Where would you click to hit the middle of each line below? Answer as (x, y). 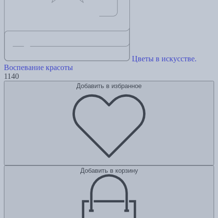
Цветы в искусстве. (164, 59)
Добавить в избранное (109, 86)
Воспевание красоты (38, 68)
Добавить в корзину (109, 171)
